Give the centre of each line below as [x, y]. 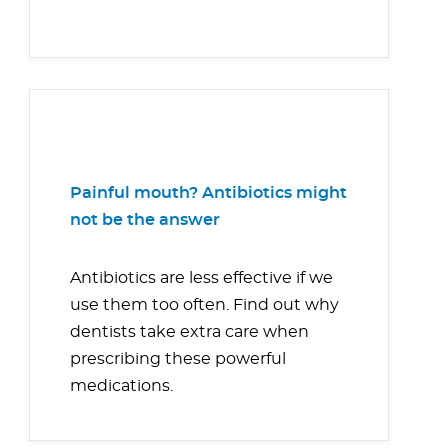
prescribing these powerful [178, 359]
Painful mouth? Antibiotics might [208, 193]
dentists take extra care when [189, 332]
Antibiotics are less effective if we [201, 278]
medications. [123, 386]
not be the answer [145, 220]
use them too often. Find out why [204, 305]
